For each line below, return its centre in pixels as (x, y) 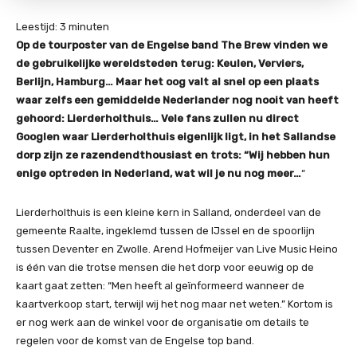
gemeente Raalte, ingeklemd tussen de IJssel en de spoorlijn (165, 231)
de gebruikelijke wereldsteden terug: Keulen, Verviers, (160, 63)
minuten (89, 27)
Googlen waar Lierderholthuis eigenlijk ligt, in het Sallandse (176, 137)
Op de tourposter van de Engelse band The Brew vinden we (172, 45)
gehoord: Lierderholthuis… (87, 118)
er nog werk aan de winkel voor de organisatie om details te (163, 322)
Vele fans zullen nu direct (230, 118)
